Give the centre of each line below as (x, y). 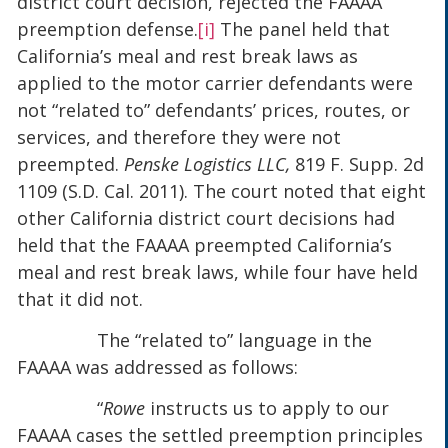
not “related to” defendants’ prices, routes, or (214, 109)
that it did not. (80, 298)
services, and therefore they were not (179, 136)
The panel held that (303, 28)
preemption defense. (108, 28)
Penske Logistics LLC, (210, 163)
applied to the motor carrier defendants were (215, 82)
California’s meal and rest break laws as (188, 55)
